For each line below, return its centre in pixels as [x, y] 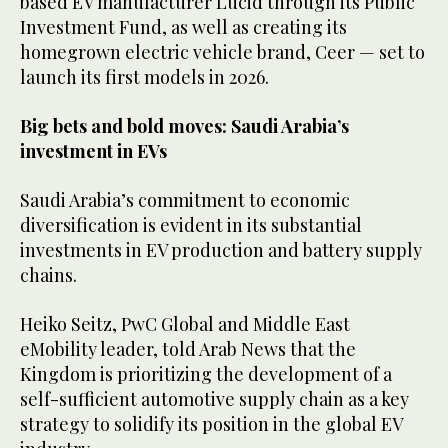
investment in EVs [93, 150]
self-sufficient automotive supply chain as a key [214, 398]
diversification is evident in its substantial [191, 224]
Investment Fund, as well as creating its [183, 26]
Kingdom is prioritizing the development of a [206, 373]
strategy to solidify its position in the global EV [211, 423]
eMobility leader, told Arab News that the [188, 348]
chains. [48, 274]
